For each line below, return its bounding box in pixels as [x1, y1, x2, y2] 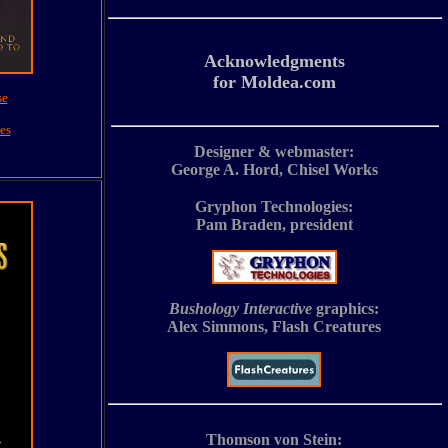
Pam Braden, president [195, 216, 353, 233]
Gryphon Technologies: [195, 198, 353, 215]
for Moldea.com [212, 72, 336, 92]
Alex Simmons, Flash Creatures [167, 318, 381, 335]
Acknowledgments [203, 51, 345, 71]
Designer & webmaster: [194, 143, 354, 160]
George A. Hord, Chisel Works [170, 161, 378, 178]
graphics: [312, 300, 379, 317]
